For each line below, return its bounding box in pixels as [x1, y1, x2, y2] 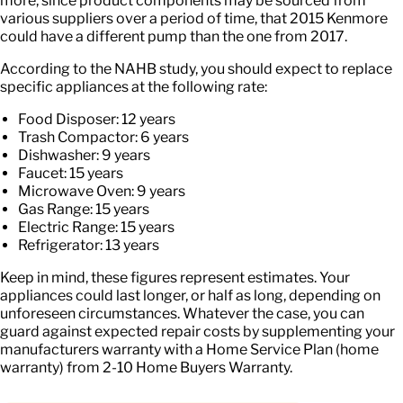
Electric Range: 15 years [18, 218, 175, 236]
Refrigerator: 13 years [18, 236, 159, 254]
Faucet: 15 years [18, 164, 123, 182]
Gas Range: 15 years [18, 200, 149, 218]
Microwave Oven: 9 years [18, 182, 185, 200]
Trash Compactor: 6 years [18, 128, 189, 146]
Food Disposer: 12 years [18, 110, 175, 128]
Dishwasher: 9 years [18, 146, 150, 164]
